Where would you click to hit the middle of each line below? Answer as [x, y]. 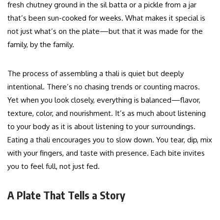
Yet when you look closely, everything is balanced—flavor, [104, 100]
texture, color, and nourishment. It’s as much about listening [107, 113]
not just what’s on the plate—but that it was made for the [105, 31]
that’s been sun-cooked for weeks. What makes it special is [106, 18]
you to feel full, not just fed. [54, 166]
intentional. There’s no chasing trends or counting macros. [104, 86]
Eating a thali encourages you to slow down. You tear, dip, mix [110, 139]
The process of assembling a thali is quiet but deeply [96, 73]
